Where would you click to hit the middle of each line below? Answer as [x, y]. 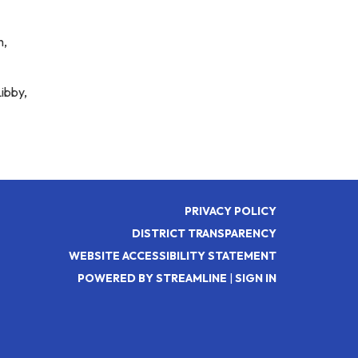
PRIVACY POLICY [231, 211]
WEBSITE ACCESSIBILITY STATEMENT [173, 256]
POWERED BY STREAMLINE [152, 278]
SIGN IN [256, 278]
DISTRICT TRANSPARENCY [204, 233]
